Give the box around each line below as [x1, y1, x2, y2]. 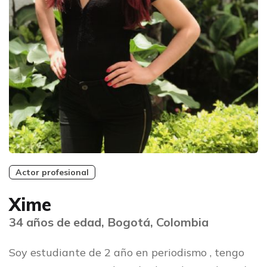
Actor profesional [15, 167, 89, 178]
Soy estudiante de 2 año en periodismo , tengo [9, 246, 244, 260]
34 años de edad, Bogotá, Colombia [9, 215, 209, 230]
